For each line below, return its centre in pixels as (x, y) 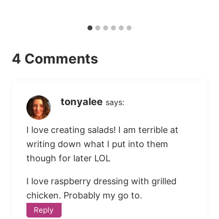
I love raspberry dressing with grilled (101, 181)
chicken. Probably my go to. (84, 196)
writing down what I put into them (97, 144)
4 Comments (55, 58)
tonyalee (82, 101)
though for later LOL (68, 158)
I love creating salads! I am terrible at (102, 130)
